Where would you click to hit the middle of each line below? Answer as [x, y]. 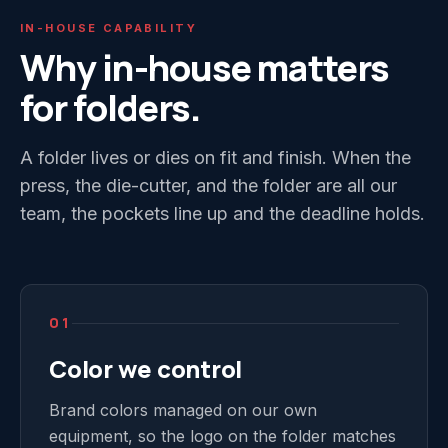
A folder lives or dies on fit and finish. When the [215, 157]
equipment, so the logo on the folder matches [222, 436]
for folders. [111, 107]
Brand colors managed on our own [183, 410]
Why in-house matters [205, 67]
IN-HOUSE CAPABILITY [108, 28]
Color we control [146, 368]
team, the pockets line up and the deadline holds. [222, 213]
